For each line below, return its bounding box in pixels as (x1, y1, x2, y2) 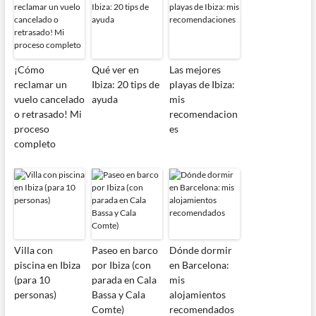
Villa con (13, 244, 53, 257)
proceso (13, 123, 49, 135)
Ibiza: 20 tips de (91, 78, 159, 91)
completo (13, 138, 56, 150)
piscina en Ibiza (13, 259, 80, 272)
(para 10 (13, 274, 50, 286)
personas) (13, 288, 56, 301)
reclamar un (13, 78, 67, 91)
